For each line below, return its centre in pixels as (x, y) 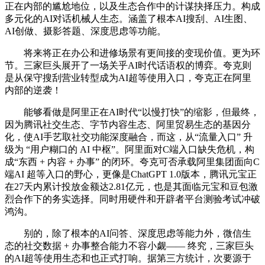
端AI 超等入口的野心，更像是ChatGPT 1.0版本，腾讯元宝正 (131, 174)
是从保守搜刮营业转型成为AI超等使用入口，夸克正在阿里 (128, 77)
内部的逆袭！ (33, 90)
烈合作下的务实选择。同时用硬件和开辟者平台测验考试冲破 (132, 199)
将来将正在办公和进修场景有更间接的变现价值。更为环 (132, 53)
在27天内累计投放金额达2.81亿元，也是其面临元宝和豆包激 (131, 186)
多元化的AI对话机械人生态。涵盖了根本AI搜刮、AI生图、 (129, 18)
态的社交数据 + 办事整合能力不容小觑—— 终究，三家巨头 (129, 245)
